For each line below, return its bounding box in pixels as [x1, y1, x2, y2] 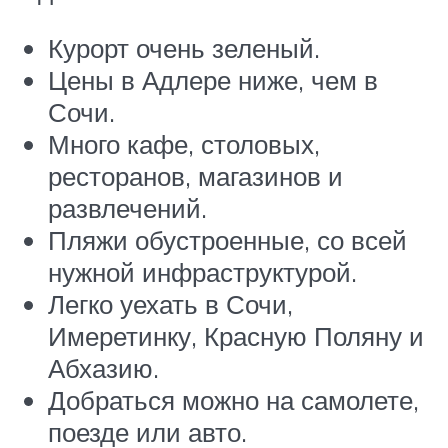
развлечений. [48, 191, 207, 224]
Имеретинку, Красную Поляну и [48, 319, 424, 352]
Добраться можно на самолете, [48, 383, 419, 416]
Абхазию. [48, 351, 159, 384]
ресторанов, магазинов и [48, 159, 343, 192]
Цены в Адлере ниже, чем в [48, 63, 378, 96]
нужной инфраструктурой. [48, 255, 357, 288]
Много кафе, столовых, [48, 127, 320, 160]
